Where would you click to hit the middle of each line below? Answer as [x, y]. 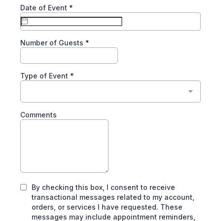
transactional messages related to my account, [113, 197]
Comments [39, 115]
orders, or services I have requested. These [107, 207]
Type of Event [45, 76]
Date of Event [45, 8]
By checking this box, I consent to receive [103, 187]
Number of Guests [53, 43]
